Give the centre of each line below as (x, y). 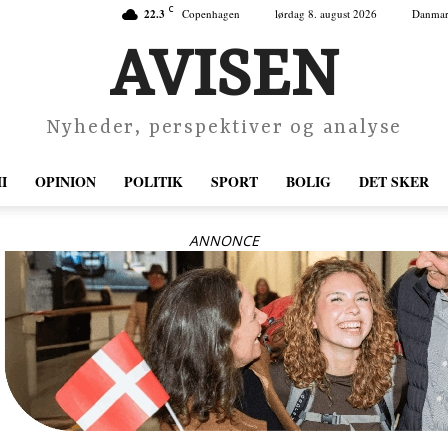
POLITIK (153, 181)
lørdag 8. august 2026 (326, 13)
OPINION (65, 181)
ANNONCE (224, 240)
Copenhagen (211, 13)
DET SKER (394, 181)
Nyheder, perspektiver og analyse (224, 128)
